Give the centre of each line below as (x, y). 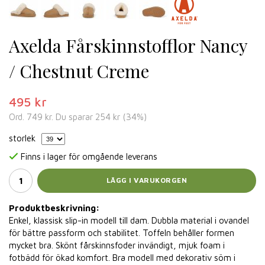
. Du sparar (73, 117)
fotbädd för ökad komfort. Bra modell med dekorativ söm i (122, 257)
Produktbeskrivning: (54, 208)
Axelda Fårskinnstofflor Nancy (128, 46)
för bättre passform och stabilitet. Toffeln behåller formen (122, 232)
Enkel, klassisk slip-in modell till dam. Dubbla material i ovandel (129, 220)
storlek (22, 138)
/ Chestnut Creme (79, 71)
